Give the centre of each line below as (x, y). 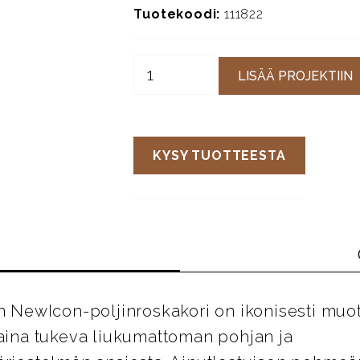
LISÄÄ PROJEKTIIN (296, 76)
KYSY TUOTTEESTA (219, 155)
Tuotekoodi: (177, 14)
